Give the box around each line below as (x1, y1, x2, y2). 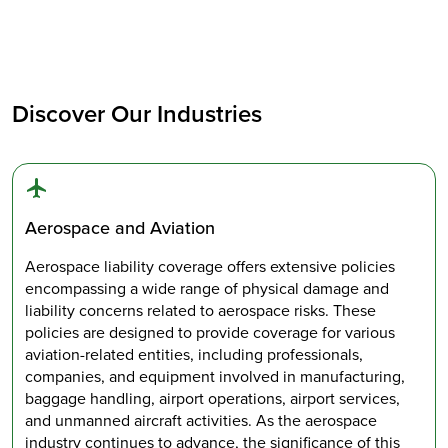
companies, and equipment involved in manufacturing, (25, 365, 405, 389)
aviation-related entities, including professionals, (25, 343, 363, 367)
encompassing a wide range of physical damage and (25, 277, 389, 301)
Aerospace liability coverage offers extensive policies (25, 255, 395, 279)
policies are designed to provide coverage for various (25, 321, 395, 345)
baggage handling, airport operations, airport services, (25, 387, 400, 411)
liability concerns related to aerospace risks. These (25, 299, 376, 323)
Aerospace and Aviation (25, 215, 215, 242)
